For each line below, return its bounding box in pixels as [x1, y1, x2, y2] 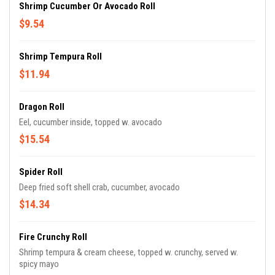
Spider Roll [19, 166, 63, 178]
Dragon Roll [19, 101, 64, 113]
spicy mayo [19, 258, 59, 270]
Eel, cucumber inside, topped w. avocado [19, 117, 162, 128]
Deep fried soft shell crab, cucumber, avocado [19, 182, 180, 193]
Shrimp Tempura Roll [19, 51, 102, 63]
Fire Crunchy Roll [19, 231, 87, 243]
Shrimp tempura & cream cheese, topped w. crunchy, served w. [19, 247, 238, 258]
